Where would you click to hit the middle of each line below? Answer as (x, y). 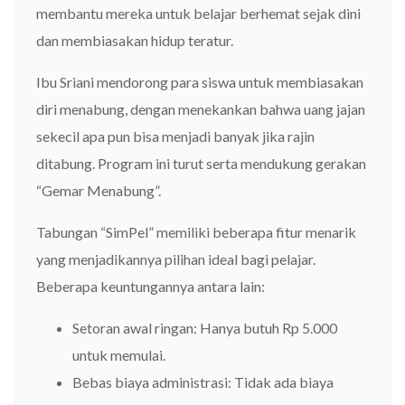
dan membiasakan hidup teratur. (135, 40)
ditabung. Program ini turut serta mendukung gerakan (201, 163)
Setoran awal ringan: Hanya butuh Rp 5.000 (205, 327)
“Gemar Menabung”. (99, 190)
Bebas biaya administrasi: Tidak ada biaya (203, 381)
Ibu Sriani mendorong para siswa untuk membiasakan (200, 81)
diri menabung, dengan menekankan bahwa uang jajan (201, 108)
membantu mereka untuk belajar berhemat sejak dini (198, 13)
